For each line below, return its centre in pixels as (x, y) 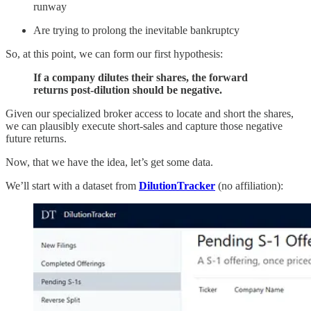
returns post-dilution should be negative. (128, 90)
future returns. (36, 139)
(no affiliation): (249, 186)
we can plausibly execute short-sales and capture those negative (144, 126)
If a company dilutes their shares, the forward (141, 78)
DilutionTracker (177, 186)
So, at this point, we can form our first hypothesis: (114, 54)
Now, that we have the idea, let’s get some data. (109, 162)
